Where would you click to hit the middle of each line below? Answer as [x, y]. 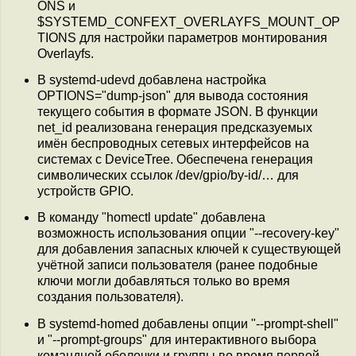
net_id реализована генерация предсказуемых [175, 127]
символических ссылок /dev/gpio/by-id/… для [168, 175]
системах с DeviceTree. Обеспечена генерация [175, 159]
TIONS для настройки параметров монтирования [182, 37]
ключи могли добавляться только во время [164, 281]
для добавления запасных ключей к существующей [189, 250]
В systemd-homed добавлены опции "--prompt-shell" [188, 323]
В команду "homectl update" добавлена [151, 218]
